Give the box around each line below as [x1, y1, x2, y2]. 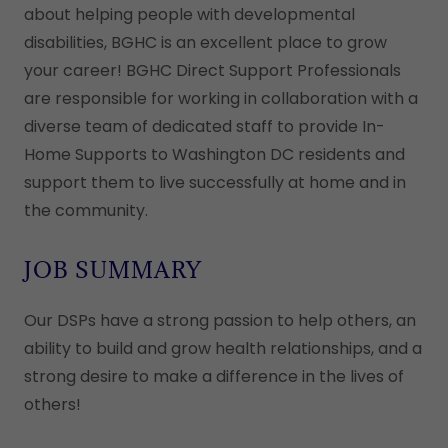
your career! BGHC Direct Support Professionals [24, 59, 401, 82]
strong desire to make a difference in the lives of [24, 365, 404, 388]
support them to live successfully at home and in [24, 171, 406, 194]
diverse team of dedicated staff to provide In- [24, 115, 385, 138]
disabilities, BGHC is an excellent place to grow [24, 31, 387, 54]
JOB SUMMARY [24, 255, 202, 284]
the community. [24, 199, 148, 222]
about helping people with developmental [24, 3, 355, 26]
